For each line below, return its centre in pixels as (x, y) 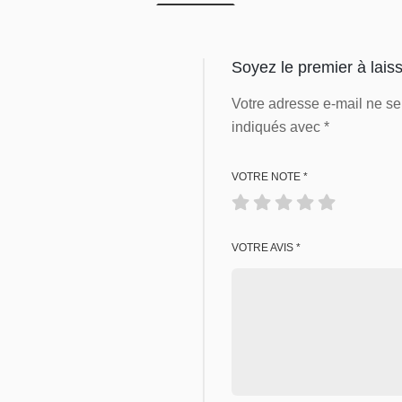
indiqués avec (278, 127)
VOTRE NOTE (267, 177)
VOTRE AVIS (264, 248)
